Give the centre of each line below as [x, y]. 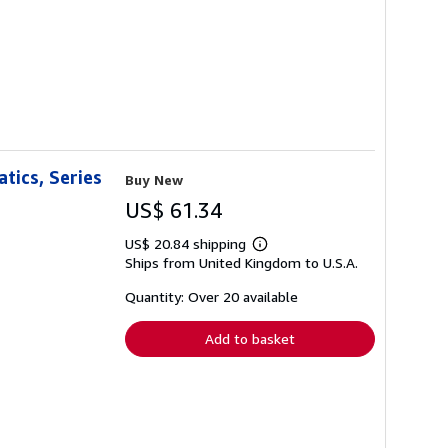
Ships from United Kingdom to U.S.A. [241, 263]
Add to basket [250, 339]
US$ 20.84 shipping [187, 244]
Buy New [154, 180]
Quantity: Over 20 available [211, 297]
